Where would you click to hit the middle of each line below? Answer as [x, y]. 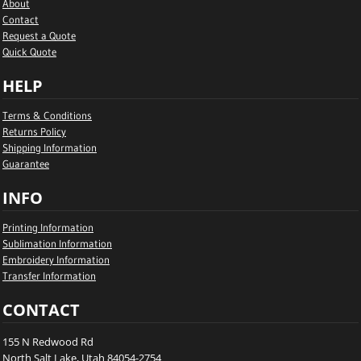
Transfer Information [49, 276]
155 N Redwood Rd [48, 342]
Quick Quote [29, 52]
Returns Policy [34, 131]
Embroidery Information [56, 259]
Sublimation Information [57, 243]
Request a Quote [39, 35]
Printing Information [48, 227]
